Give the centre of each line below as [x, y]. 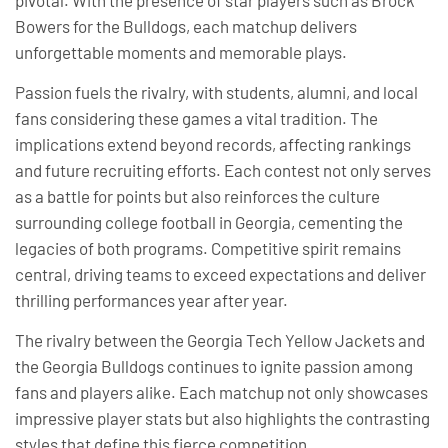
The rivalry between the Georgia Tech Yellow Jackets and [220, 340]
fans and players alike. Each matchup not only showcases [221, 392]
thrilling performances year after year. [151, 300]
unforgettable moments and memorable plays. [181, 51]
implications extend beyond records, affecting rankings [213, 144]
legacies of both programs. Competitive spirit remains [208, 248]
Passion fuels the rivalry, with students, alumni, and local [216, 92]
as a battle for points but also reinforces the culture [197, 196]
